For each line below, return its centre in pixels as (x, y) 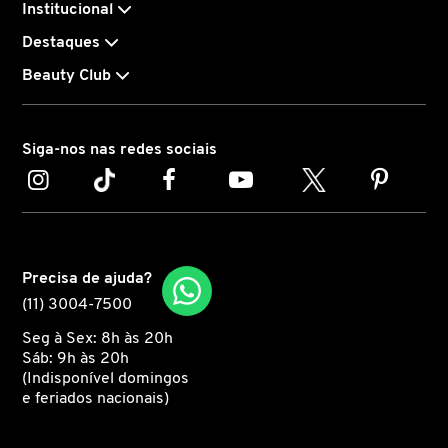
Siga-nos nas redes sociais (119, 149)
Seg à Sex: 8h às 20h (97, 338)
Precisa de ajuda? (87, 278)
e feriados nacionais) (95, 398)
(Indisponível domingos (105, 378)
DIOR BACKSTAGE (96, 311)
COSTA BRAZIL (86, 180)
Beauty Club (66, 75)
